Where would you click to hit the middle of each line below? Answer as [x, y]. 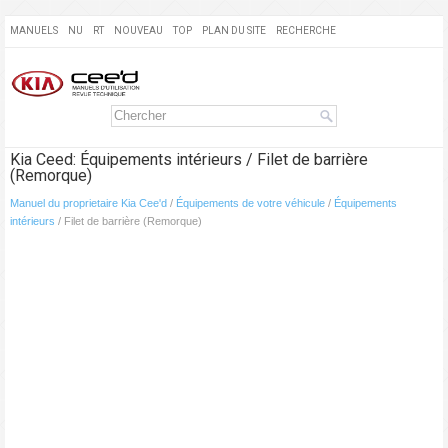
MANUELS [34, 30]
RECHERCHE [306, 30]
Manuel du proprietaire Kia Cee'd [88, 203]
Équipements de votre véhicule [250, 203]
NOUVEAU [138, 30]
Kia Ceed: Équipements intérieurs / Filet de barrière [189, 160]
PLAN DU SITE [234, 30]
